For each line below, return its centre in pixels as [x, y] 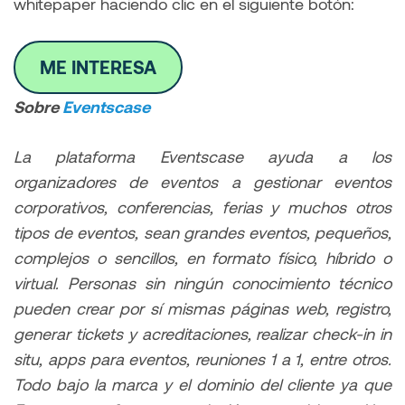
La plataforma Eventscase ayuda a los [202, 156]
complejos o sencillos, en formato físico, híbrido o [202, 257]
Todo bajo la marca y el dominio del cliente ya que [202, 384]
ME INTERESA [98, 67]
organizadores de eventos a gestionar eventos [202, 181]
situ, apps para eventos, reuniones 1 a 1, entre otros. [202, 358]
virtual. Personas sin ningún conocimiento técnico [202, 283]
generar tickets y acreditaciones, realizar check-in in [202, 333]
